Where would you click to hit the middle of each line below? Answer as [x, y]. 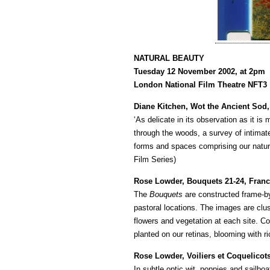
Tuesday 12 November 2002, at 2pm [199, 71]
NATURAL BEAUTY [169, 58]
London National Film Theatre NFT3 [200, 85]
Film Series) [155, 159]
